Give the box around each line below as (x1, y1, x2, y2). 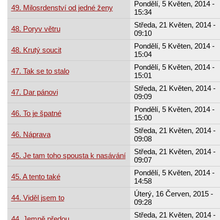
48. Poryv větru (11, 24, 60, 33)
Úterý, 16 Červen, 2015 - (134, 189, 213, 198)
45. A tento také (11, 172, 60, 181)
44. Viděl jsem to (11, 193, 64, 202)
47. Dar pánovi (11, 87, 58, 96)
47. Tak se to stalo (11, 66, 69, 75)
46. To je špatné (11, 109, 61, 117)
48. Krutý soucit (11, 45, 61, 54)
